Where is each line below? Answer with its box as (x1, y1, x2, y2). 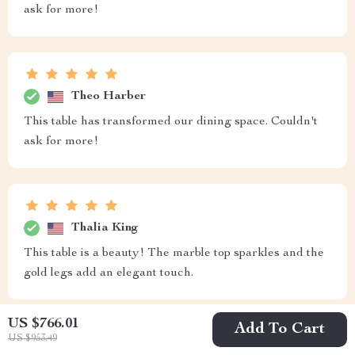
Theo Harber (71, 90, 146, 103)
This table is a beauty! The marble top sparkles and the (24, 247, 324, 261)
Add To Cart (235, 322, 325, 338)
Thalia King (71, 221, 139, 235)
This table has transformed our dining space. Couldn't (24, 116, 318, 129)
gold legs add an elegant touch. (24, 267, 193, 281)
